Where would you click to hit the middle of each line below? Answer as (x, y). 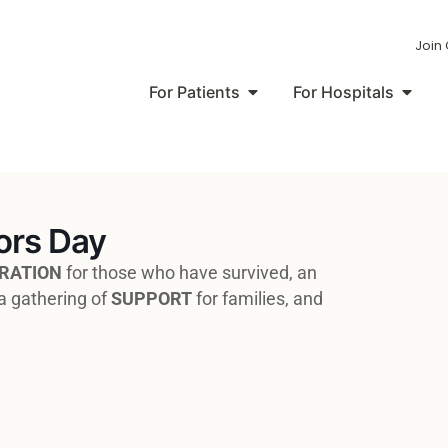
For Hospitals (343, 92)
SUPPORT (151, 299)
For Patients (194, 92)
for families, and (257, 299)
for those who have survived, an (189, 273)
